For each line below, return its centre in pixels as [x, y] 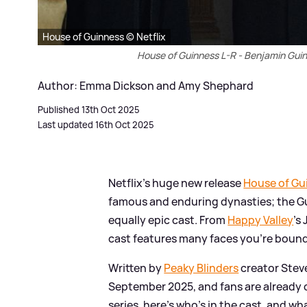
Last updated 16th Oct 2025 [96, 125]
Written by [136, 268]
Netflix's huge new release [176, 183]
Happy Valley [261, 220]
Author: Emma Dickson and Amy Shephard [146, 86]
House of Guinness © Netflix [104, 37]
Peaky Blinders [201, 268]
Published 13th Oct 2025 [89, 110]
